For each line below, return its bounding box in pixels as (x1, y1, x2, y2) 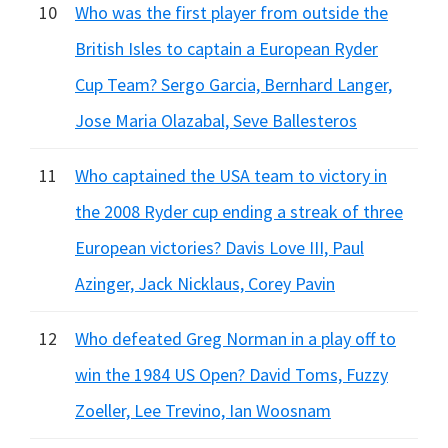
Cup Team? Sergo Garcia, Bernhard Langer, (75, 73, 392, 96)
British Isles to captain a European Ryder (75, 37, 378, 60)
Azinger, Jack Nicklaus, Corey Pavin (75, 272, 335, 295)
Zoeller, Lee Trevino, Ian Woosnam (75, 399, 331, 422)
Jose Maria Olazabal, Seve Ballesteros (75, 109, 357, 132)
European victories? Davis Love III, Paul (75, 236, 364, 259)
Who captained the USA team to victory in (75, 164, 387, 187)
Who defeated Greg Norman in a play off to (75, 327, 396, 350)
